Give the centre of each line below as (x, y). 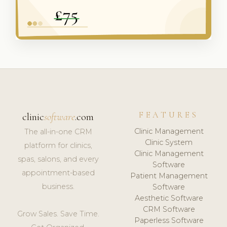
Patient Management (169, 176)
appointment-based (58, 173)
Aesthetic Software (169, 198)
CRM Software (169, 209)
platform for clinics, (58, 146)
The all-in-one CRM (58, 132)
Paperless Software (169, 220)
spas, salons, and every (58, 159)
